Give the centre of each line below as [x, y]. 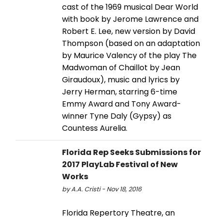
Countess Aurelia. [95, 128]
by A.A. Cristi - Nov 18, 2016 [102, 189]
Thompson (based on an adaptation [131, 43]
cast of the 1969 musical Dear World [130, 7]
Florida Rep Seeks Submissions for [132, 152]
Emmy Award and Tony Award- [122, 104]
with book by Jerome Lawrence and [130, 19]
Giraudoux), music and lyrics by [121, 79]
